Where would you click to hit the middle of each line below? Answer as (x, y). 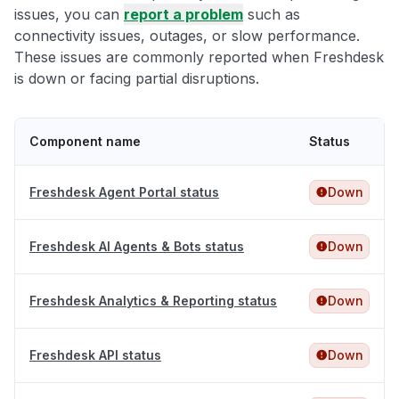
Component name (85, 142)
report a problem (183, 15)
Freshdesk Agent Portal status (124, 192)
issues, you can (69, 15)
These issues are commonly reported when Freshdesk (199, 57)
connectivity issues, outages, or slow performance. (187, 36)
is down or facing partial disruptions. (137, 79)
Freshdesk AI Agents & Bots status (137, 247)
